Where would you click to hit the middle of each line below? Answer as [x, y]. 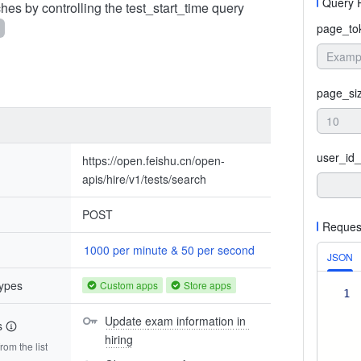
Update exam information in [175, 321]
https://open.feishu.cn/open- [154, 160]
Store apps [207, 285]
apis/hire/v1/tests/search [144, 179]
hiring [119, 339]
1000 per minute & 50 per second [169, 250]
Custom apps [129, 285]
